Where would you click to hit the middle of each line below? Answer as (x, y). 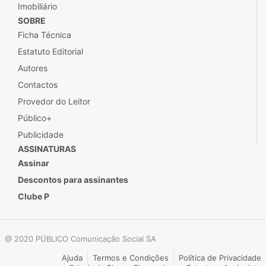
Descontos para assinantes (73, 180)
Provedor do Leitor (54, 101)
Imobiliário (37, 6)
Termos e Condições (131, 258)
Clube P (34, 196)
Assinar (34, 163)
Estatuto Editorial (50, 51)
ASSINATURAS (47, 149)
